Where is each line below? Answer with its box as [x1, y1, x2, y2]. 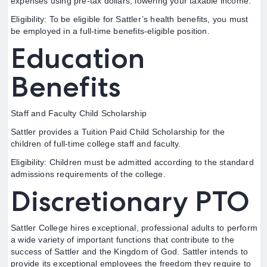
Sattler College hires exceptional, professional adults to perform [11, 223, 258, 232]
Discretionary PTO [11, 184, 250, 218]
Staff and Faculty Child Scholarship [11, 108, 147, 118]
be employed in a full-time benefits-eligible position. [11, 26, 210, 36]
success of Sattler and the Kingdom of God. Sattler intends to [11, 247, 249, 256]
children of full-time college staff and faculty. [11, 139, 181, 148]
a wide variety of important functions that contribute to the [11, 235, 235, 244]
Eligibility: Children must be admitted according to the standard [11, 157, 254, 167]
